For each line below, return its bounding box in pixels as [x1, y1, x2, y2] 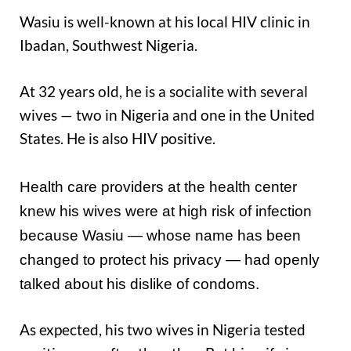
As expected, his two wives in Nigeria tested [20, 320, 306, 339]
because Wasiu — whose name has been [20, 226, 301, 244]
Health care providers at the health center [20, 178, 297, 195]
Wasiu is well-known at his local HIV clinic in [20, 13, 310, 31]
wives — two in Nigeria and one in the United [20, 105, 315, 124]
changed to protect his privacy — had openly [20, 251, 320, 268]
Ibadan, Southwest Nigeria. [20, 36, 197, 55]
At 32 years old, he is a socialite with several [20, 81, 308, 100]
